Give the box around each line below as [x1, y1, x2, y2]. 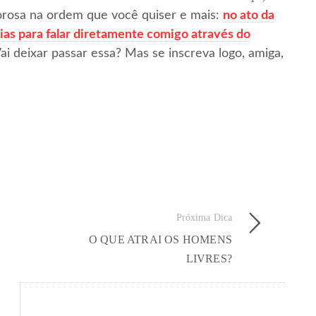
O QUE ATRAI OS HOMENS [88, 233, 232, 245]
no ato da [223, 8, 274, 22]
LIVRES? [186, 252, 232, 265]
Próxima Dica [176, 212, 232, 223]
